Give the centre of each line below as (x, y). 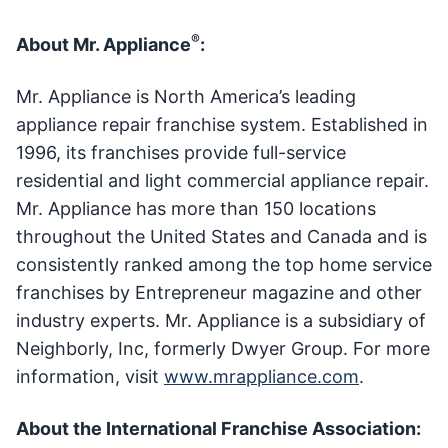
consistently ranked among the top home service (224, 264)
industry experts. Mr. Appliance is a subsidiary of (221, 320)
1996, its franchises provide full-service (181, 152)
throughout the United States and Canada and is (221, 236)
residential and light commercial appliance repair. (222, 180)
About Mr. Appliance (103, 44)
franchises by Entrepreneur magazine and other (219, 292)
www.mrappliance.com (261, 376)
